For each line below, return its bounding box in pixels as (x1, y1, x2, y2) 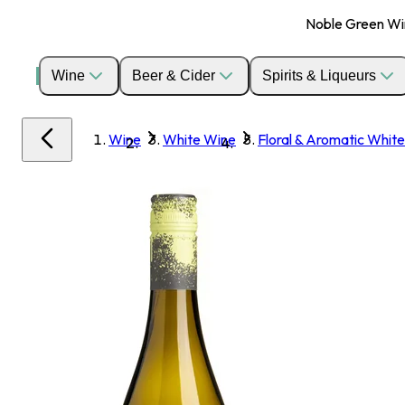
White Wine (163, 130, 236, 148)
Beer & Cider (132, 68, 215, 83)
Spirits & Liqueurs (262, 68, 376, 83)
